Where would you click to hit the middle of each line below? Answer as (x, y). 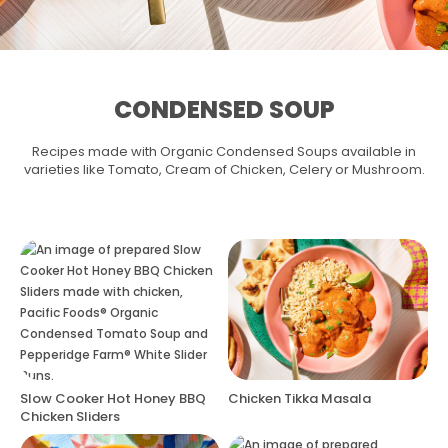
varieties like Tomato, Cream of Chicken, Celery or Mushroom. (224, 169)
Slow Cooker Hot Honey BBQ (113, 398)
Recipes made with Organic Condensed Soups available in (224, 151)
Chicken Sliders (70, 416)
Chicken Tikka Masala (299, 398)
